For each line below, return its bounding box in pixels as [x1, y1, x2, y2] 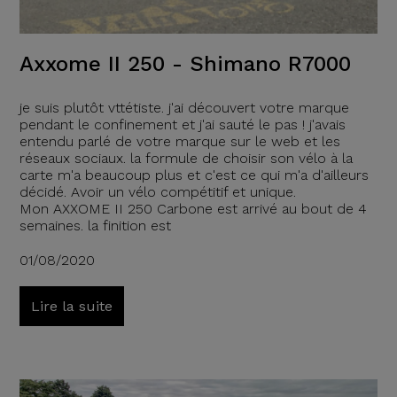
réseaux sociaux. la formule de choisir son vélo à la [19, 150, 353, 167]
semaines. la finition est [19, 217, 171, 235]
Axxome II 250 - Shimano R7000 [19, 51, 351, 77]
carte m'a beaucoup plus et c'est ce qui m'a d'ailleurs [19, 167, 369, 184]
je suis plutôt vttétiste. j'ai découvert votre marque [19, 99, 349, 117]
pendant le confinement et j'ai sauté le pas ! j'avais [19, 116, 346, 134]
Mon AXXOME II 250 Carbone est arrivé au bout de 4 [19, 200, 367, 218]
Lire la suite [30, 298, 113, 315]
